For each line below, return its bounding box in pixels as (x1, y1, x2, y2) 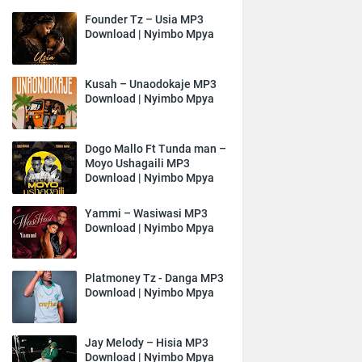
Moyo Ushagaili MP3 (85, 157, 190, 170)
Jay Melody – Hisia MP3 (85, 336, 208, 349)
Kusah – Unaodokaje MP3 (85, 78, 217, 90)
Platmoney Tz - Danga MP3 (85, 271, 224, 284)
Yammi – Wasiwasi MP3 (85, 207, 208, 220)
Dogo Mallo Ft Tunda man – (85, 142, 226, 155)
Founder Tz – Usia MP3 (85, 13, 204, 26)
